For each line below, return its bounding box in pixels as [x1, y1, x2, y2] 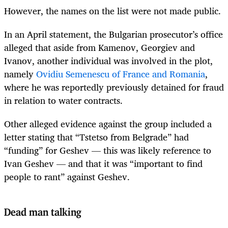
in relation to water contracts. [4, 93, 123, 108]
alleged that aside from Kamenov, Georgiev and [4, 40, 195, 55]
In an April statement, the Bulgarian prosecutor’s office [4, 26, 223, 42]
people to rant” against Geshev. [4, 169, 130, 185]
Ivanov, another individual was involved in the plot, [4, 53, 213, 69]
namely [4, 66, 36, 82]
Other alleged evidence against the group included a [4, 116, 212, 132]
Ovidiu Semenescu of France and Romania [36, 66, 205, 82]
